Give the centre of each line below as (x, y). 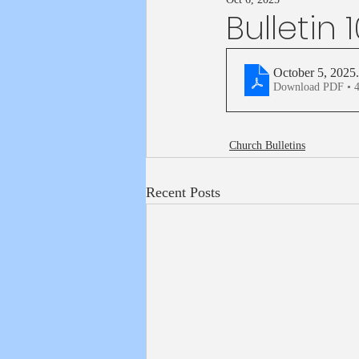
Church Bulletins (267, 145)
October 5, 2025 (315, 73)
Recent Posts (183, 192)
